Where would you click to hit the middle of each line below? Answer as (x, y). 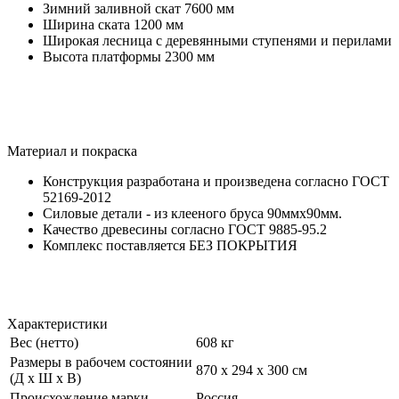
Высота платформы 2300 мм (129, 56)
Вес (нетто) (44, 342)
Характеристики (57, 323)
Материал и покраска (72, 151)
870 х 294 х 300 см (252, 370)
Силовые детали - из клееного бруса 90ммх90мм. (192, 213)
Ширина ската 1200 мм (113, 24)
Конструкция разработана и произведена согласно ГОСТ (216, 181)
